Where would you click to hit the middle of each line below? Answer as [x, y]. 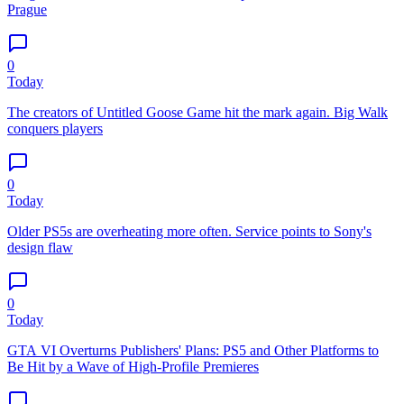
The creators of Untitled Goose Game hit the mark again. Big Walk [197, 113]
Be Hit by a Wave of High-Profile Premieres [133, 367]
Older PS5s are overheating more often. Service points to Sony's [189, 232]
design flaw [40, 248]
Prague [27, 10]
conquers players [55, 129]
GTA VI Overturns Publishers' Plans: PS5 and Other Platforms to [193, 351]
